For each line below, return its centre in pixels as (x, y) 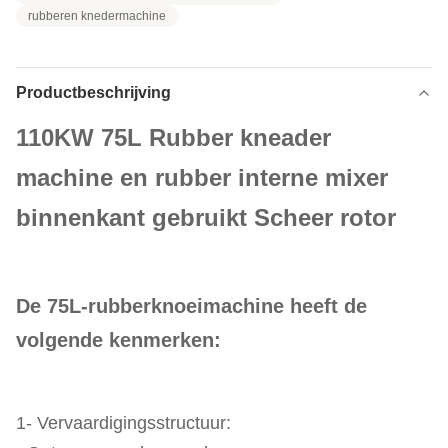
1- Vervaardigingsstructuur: (123, 423)
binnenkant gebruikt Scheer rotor (206, 217)
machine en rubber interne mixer (202, 177)
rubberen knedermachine (97, 16)
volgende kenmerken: (118, 340)
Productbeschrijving (93, 92)
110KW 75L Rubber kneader (173, 137)
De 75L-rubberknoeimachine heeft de (191, 306)
